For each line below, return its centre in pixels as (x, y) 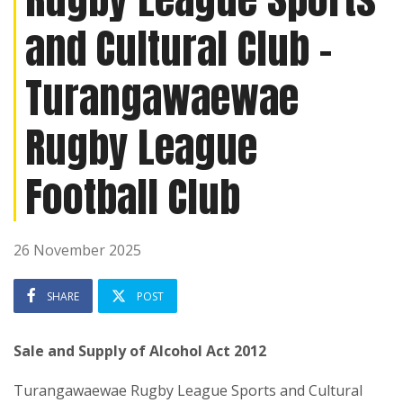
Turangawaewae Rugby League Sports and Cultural (188, 390)
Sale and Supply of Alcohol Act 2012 (140, 351)
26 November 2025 (77, 250)
